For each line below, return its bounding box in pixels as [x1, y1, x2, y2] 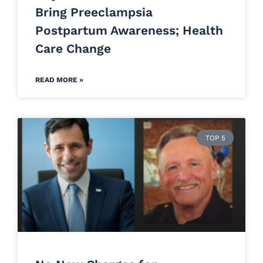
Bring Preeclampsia [35, 5, 153, 20]
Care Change [35, 41, 111, 56]
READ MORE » [35, 76, 83, 85]
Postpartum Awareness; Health [35, 23, 223, 38]
